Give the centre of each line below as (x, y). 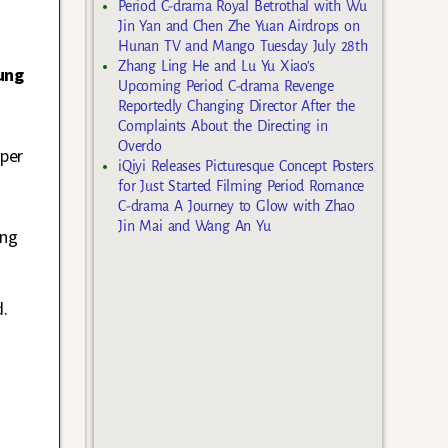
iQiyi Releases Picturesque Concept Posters (246, 166)
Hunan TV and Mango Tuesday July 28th (243, 46)
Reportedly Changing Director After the (236, 106)
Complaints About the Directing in (223, 126)
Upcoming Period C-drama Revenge (226, 86)
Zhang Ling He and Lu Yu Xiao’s (217, 66)
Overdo (140, 146)
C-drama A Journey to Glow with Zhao (236, 206)
